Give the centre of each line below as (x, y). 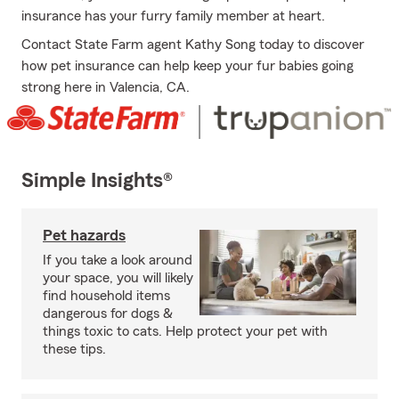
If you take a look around (118, 261)
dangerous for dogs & (108, 314)
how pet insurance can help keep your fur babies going (187, 66)
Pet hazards (84, 236)
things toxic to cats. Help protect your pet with (185, 332)
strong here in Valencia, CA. (106, 87)
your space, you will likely (118, 278)
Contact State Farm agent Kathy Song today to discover (193, 45)
